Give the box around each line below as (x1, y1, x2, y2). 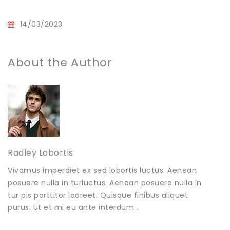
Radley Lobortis (8, 146, 73, 159)
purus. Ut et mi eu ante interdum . (8, 202, 138, 213)
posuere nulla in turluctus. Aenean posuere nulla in (8, 177, 202, 188)
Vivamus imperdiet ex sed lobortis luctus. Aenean (8, 165, 197, 176)
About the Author (8, 54, 112, 70)
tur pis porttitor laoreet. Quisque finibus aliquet (8, 189, 188, 200)
